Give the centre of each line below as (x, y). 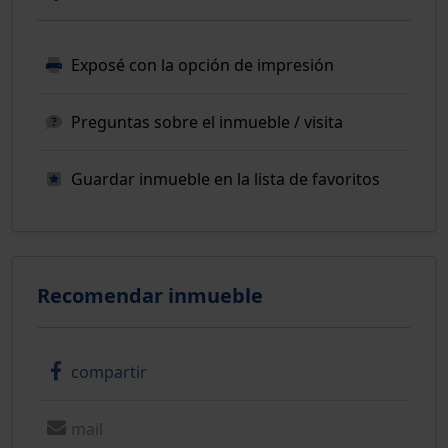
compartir (109, 371)
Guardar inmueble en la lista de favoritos (225, 178)
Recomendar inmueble (150, 295)
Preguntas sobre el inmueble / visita (207, 121)
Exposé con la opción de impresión (202, 64)
